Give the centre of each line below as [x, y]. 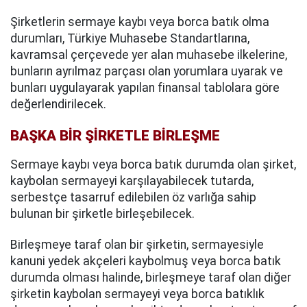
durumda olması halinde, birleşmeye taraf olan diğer [151, 278]
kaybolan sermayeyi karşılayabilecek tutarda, [132, 181]
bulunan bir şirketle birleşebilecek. [102, 214]
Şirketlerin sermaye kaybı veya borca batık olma [140, 22]
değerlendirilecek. [58, 104]
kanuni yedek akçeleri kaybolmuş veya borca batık [146, 261]
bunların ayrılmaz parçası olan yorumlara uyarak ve [147, 71]
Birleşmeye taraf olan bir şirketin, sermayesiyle [137, 245]
